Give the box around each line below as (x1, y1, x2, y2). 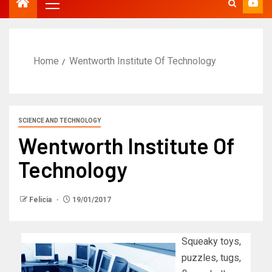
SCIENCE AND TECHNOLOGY (18, 117, 101, 124)
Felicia (29, 195, 53, 204)
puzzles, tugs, (182, 251, 241, 263)
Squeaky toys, (182, 235, 241, 247)
